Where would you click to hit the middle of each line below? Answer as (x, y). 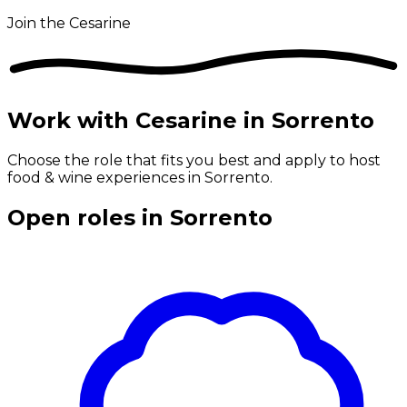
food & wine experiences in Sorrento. (140, 178)
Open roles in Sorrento (140, 217)
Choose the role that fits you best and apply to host (194, 160)
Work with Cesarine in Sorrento (191, 121)
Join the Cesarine (69, 23)
